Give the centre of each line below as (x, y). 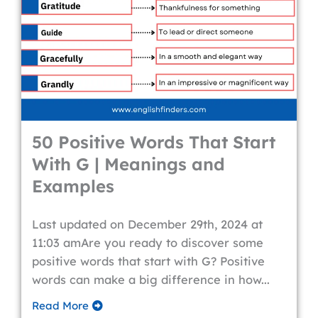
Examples (73, 186)
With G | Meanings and (128, 164)
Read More (60, 306)
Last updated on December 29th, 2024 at (147, 224)
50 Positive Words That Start (154, 142)
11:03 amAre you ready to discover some (148, 243)
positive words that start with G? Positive (148, 261)
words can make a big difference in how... (151, 280)
